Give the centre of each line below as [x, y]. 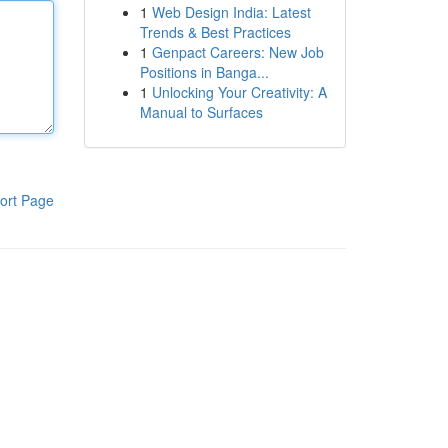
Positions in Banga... [204, 72]
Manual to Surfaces [201, 112]
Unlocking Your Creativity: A [239, 92]
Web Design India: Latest [231, 12]
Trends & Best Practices [215, 32]
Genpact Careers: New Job [237, 52]
